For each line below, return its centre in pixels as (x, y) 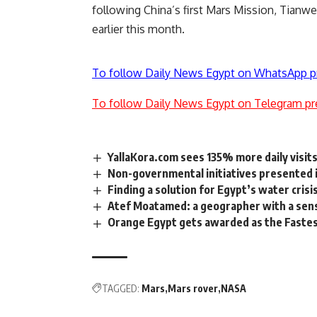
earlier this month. (138, 29)
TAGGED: (121, 288)
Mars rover (193, 288)
